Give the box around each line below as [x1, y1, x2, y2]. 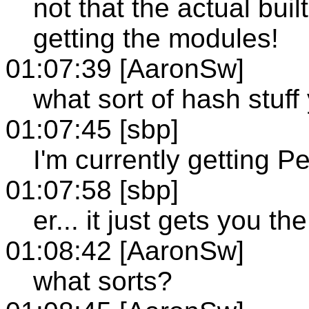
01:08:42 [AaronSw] [6, 235, 244, 266]
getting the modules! [33, 23, 279, 53]
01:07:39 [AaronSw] [6, 53, 244, 83]
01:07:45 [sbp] [6, 114, 179, 144]
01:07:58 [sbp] [6, 175, 179, 205]
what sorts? [33, 266, 172, 296]
